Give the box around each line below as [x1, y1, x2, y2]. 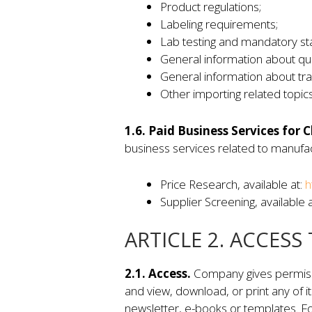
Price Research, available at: [159, 176, 305, 193]
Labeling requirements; [159, 16, 278, 33]
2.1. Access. [124, 265, 194, 281]
